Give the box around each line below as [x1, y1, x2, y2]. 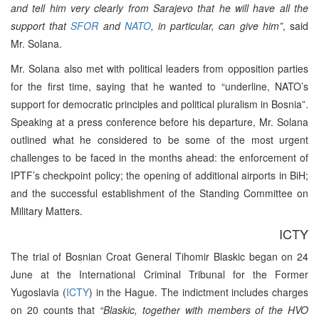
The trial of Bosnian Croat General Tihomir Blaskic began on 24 [11, 249, 308, 263]
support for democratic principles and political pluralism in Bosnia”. [11, 96, 308, 111]
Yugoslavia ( [11, 284, 66, 299]
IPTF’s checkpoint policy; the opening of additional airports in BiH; [11, 167, 308, 182]
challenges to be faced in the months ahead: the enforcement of [11, 150, 308, 164]
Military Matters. [11, 203, 83, 218]
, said [282, 18, 309, 33]
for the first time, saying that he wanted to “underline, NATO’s [11, 78, 308, 93]
